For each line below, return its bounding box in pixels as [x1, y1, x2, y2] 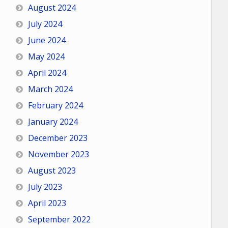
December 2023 [27, 132, 88, 144]
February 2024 [27, 100, 83, 111]
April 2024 [27, 67, 66, 78]
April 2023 [27, 197, 66, 209]
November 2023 [27, 149, 89, 160]
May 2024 [27, 51, 65, 62]
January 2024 [27, 116, 78, 127]
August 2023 [27, 165, 76, 176]
